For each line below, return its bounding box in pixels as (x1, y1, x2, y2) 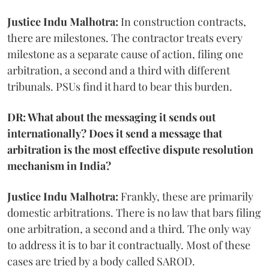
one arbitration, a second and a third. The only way (7, 221, 251, 236)
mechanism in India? (7, 158, 111, 173)
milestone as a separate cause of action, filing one (7, 46, 243, 61)
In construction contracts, (118, 14, 246, 29)
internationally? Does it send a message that (7, 125, 222, 141)
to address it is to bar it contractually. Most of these (7, 237, 250, 252)
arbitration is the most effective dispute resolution (7, 142, 253, 157)
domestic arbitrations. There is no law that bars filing (7, 205, 261, 220)
